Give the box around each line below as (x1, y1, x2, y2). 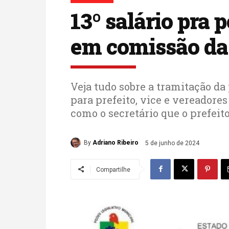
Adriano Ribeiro (93, 139, 139, 147)
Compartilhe (96, 166, 130, 173)
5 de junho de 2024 (145, 139, 199, 147)
